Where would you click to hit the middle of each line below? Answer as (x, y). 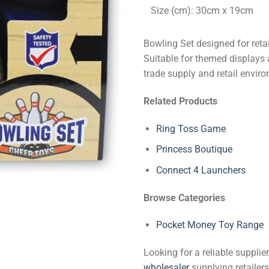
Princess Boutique (194, 150)
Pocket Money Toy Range (210, 225)
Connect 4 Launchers (201, 170)
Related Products (180, 101)
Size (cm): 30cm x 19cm (202, 10)
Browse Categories (184, 198)
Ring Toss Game (191, 128)
